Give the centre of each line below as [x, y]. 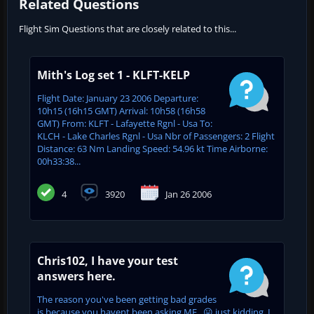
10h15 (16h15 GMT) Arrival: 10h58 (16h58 [121, 110]
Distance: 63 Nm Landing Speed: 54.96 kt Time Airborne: [152, 148]
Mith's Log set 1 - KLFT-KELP [114, 75]
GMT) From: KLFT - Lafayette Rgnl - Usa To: [125, 123]
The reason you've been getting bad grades [127, 299]
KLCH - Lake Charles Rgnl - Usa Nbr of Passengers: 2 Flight [156, 136]
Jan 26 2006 [189, 194]
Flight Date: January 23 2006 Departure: [118, 98]
